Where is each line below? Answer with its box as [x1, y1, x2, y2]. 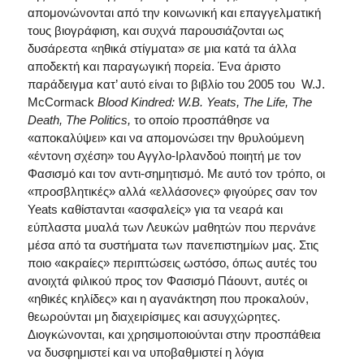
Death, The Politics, [27, 112, 134, 127]
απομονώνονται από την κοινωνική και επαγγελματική [27, 5, 321, 19]
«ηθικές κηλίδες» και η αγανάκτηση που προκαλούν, [27, 291, 309, 305]
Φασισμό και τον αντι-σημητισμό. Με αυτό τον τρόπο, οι [27, 166, 325, 180]
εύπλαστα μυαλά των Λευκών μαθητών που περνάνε [27, 219, 316, 234]
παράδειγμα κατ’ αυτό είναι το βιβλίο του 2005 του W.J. [27, 76, 325, 91]
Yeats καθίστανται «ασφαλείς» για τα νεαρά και [27, 201, 283, 216]
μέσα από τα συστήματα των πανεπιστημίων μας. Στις [27, 237, 318, 252]
